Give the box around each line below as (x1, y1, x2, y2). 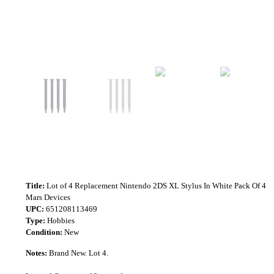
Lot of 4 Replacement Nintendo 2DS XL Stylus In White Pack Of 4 (45, 181, 266, 190)
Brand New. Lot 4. (47, 248, 108, 257)
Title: (26, 181, 45, 190)
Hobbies (45, 216, 75, 225)
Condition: (26, 228, 62, 237)
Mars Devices (26, 193, 70, 202)
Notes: (26, 248, 47, 257)
